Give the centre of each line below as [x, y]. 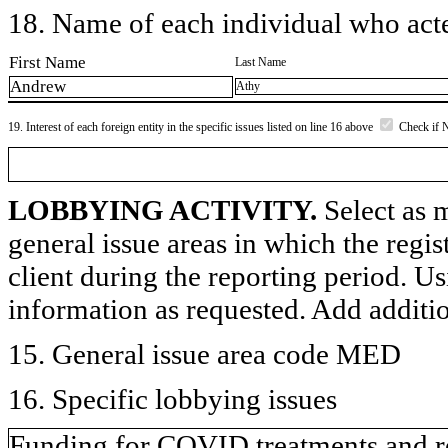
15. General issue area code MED [204, 353]
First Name [47, 62]
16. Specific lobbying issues [172, 398]
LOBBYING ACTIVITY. [162, 209]
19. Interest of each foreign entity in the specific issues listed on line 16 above [192, 126]
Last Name [260, 61]
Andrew [38, 87]
